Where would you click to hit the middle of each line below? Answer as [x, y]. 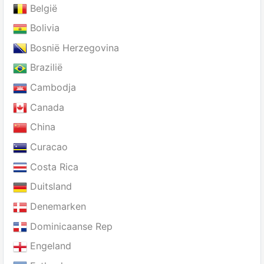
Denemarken [57, 206]
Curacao [47, 147]
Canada [46, 107]
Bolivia [43, 28]
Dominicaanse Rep [70, 226]
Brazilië [45, 67]
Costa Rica [53, 166]
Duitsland [49, 187]
